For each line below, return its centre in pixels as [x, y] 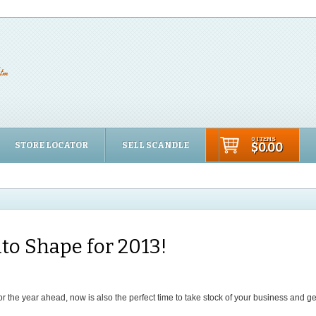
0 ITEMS [263, 139]
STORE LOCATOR [51, 146]
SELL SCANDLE [156, 146]
